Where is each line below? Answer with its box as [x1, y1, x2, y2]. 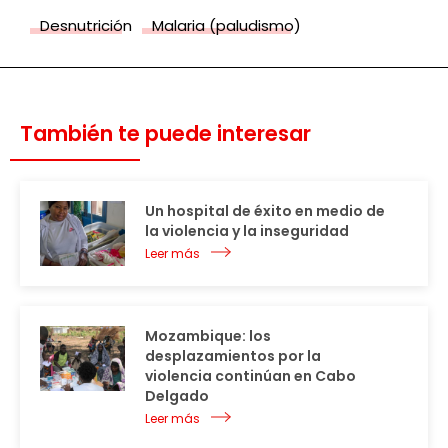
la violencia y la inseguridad [145, 221, 349, 242]
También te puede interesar [20, 119, 311, 149]
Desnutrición [40, 15, 132, 37]
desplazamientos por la [145, 346, 321, 367]
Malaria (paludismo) [152, 15, 301, 37]
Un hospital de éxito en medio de [145, 201, 385, 222]
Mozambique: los [145, 326, 271, 347]
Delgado [145, 386, 209, 407]
